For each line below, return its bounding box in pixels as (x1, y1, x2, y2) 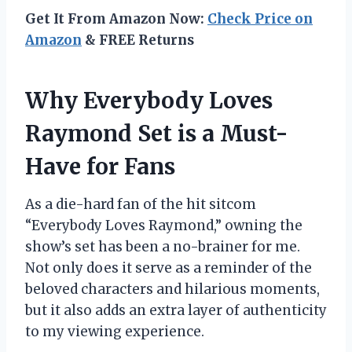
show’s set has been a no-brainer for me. (25, 238, 300, 256)
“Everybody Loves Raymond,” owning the (25, 217, 302, 235)
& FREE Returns (82, 31, 194, 49)
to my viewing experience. (25, 323, 204, 341)
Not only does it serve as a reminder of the (25, 259, 312, 277)
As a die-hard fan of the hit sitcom (25, 196, 256, 214)
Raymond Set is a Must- (25, 119, 288, 148)
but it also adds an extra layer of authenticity (25, 302, 327, 320)
